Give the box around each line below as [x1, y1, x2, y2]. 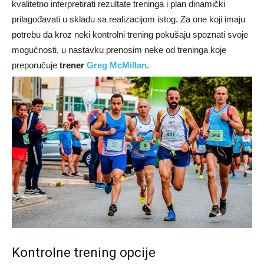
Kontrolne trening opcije [12, 245, 156, 260]
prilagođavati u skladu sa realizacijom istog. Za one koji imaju [12, 14, 245, 24]
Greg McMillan [87, 60, 147, 70]
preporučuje [12, 60, 60, 70]
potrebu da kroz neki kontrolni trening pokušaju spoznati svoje [12, 29, 248, 39]
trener [60, 60, 87, 70]
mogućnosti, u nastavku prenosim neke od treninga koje [12, 44, 226, 55]
